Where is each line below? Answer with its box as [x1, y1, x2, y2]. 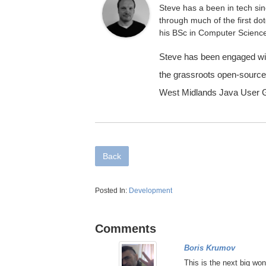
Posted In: [95, 187, 129, 195]
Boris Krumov [183, 243, 235, 252]
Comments [95, 221, 156, 235]
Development [129, 187, 172, 195]
